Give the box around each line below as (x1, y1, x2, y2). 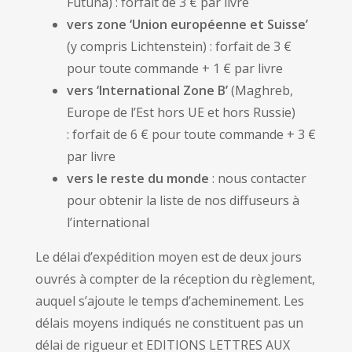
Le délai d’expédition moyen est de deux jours (35, 248, 302, 266)
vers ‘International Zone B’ (67, 82, 228, 99)
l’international (67, 214, 149, 231)
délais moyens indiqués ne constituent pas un (35, 314, 303, 332)
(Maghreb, (228, 82, 293, 99)
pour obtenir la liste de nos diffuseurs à (67, 192, 299, 209)
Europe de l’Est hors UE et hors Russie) (67, 104, 295, 121)
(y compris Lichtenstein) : (67, 38, 215, 55)
